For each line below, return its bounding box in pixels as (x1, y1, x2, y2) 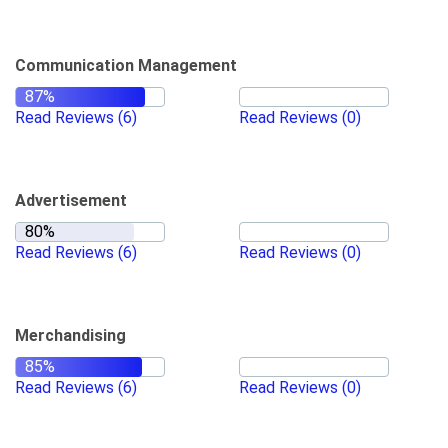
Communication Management (15, 56, 237, 75)
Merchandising (15, 326, 126, 345)
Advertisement (15, 191, 127, 210)
